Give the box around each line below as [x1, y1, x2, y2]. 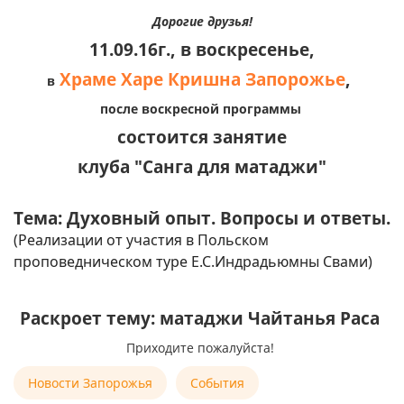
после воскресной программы [99, 100, 301, 117]
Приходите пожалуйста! [126, 339, 278, 356]
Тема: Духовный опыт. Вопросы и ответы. [14, 207, 390, 229]
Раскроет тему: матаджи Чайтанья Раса [20, 307, 384, 329]
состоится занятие [117, 125, 287, 148]
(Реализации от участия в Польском [14, 230, 269, 250]
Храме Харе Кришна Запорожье [59, 68, 345, 90]
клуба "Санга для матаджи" [78, 155, 326, 178]
